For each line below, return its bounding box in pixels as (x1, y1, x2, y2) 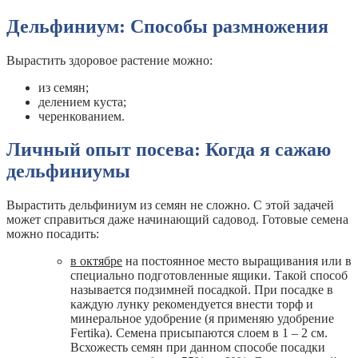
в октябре (70, 254, 122, 268)
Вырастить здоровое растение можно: (6, 53, 213, 67)
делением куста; (38, 94, 126, 109)
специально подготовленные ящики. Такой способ (70, 268, 348, 283)
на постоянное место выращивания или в (122, 254, 352, 268)
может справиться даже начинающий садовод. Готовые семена (6, 213, 348, 227)
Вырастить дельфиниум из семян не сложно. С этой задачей (6, 198, 334, 213)
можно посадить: (6, 227, 99, 241)
